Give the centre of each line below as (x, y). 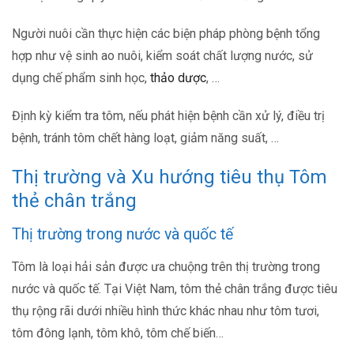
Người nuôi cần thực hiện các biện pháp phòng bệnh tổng (166, 34)
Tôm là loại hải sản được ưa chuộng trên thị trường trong (166, 267)
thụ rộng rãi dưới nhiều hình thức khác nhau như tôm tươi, (166, 311)
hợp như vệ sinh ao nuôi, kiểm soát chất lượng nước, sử (162, 56)
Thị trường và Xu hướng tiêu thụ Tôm (169, 177)
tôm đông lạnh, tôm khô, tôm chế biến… (118, 333)
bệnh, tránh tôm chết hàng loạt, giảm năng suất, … (145, 138)
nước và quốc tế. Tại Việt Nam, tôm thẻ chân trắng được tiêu (175, 289)
